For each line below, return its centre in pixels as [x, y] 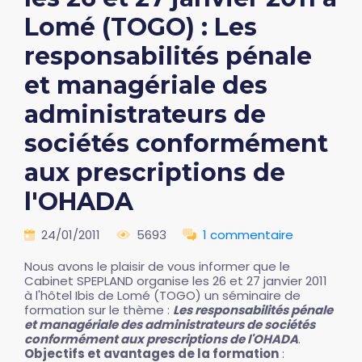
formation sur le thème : [99, 310]
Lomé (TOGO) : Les [141, 27]
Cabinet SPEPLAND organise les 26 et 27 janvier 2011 [176, 281]
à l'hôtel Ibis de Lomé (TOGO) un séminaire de [162, 295]
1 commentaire [248, 235]
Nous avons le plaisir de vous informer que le [157, 266]
